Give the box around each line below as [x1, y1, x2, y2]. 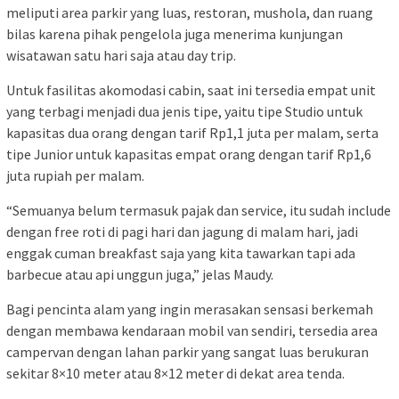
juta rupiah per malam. [6, 167, 144, 185]
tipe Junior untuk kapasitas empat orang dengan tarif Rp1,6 [6, 145, 371, 164]
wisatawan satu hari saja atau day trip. [6, 46, 236, 65]
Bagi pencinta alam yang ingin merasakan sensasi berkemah [6, 300, 373, 319]
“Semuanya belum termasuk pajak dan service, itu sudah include [6, 201, 391, 220]
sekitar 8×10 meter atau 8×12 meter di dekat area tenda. [6, 364, 345, 383]
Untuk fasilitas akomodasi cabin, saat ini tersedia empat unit [6, 81, 376, 100]
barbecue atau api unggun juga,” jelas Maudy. [6, 265, 273, 284]
